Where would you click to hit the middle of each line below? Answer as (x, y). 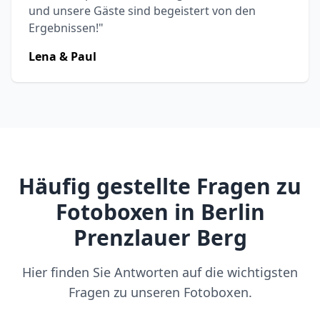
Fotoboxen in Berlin (160, 212)
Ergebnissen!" (66, 28)
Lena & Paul (62, 56)
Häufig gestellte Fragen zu (160, 186)
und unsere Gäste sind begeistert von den (142, 11)
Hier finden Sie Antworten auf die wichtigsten (160, 272)
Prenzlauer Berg (160, 237)
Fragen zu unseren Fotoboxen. (160, 292)
